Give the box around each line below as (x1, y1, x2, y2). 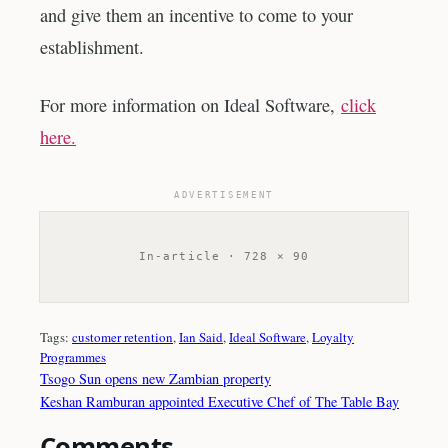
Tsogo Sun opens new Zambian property (40, 368, 271, 388)
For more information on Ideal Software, (40, 93, 341, 118)
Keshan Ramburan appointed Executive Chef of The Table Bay (40, 391, 399, 411)
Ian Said (179, 327, 223, 346)
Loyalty (312, 327, 354, 346)
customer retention (72, 327, 173, 346)
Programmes (40, 347, 106, 366)
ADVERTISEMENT (173, 189, 275, 200)
